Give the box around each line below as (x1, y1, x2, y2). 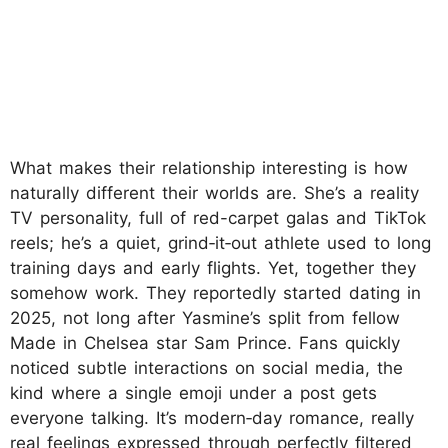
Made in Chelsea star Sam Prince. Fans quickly (10, 332, 400, 353)
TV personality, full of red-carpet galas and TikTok (10, 207, 426, 228)
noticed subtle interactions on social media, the (10, 357, 403, 378)
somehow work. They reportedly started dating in (10, 282, 421, 303)
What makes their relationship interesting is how (10, 157, 408, 178)
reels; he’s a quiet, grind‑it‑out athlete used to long (10, 232, 431, 253)
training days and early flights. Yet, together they (10, 257, 416, 278)
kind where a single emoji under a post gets (10, 382, 377, 403)
